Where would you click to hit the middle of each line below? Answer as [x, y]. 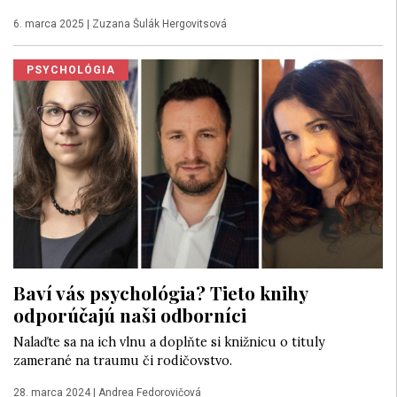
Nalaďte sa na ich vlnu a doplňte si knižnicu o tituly [169, 343]
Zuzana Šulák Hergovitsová [160, 23]
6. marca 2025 [49, 23]
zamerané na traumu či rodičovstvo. [123, 361]
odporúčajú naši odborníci [130, 315]
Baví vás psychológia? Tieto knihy [160, 293]
